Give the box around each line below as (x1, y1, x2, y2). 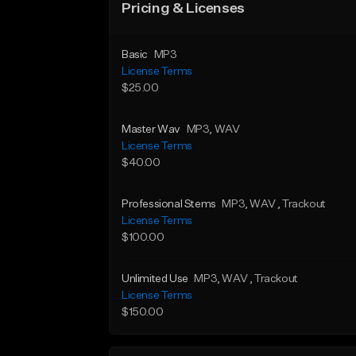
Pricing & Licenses (122, 2, 245, 16)
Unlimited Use (122, 273, 188, 284)
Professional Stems (122, 199, 216, 210)
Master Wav (122, 124, 180, 135)
